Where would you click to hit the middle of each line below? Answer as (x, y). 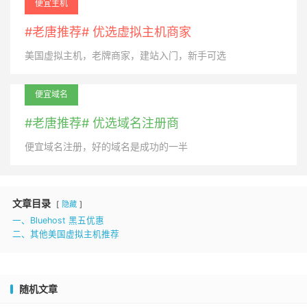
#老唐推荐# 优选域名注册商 (102, 123)
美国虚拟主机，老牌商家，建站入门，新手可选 (125, 56)
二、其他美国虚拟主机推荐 (66, 234)
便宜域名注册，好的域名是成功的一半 (106, 147)
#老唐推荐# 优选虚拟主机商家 (108, 32)
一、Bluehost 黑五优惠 (58, 221)
